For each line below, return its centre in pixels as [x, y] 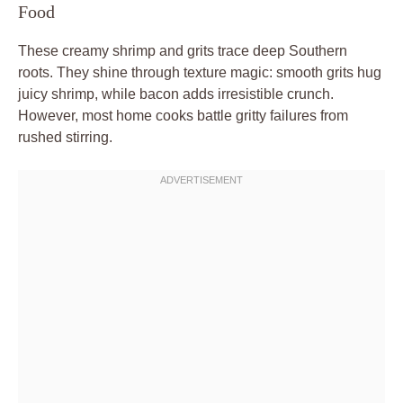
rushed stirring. [65, 137]
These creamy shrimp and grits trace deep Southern [183, 50]
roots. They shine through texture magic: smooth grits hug [200, 72]
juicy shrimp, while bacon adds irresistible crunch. [176, 94]
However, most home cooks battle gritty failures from [183, 115]
